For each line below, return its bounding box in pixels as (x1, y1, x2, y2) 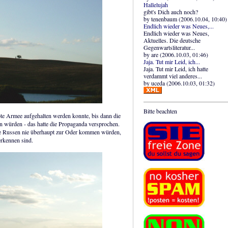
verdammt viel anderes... (144, 71, 202, 80)
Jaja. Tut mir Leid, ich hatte (144, 64, 208, 73)
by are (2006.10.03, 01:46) (144, 50, 208, 59)
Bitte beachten (144, 106, 177, 115)
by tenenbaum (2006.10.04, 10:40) (144, 14, 227, 23)
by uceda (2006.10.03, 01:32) (144, 78, 215, 87)
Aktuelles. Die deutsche (144, 36, 201, 44)
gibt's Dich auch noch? (144, 7, 198, 16)
